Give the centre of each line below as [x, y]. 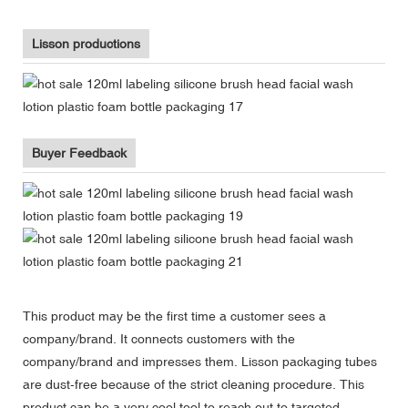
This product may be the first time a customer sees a [174, 316]
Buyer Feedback [79, 153]
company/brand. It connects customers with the [159, 338]
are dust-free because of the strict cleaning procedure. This [194, 384]
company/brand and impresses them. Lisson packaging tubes [200, 361]
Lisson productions [86, 43]
